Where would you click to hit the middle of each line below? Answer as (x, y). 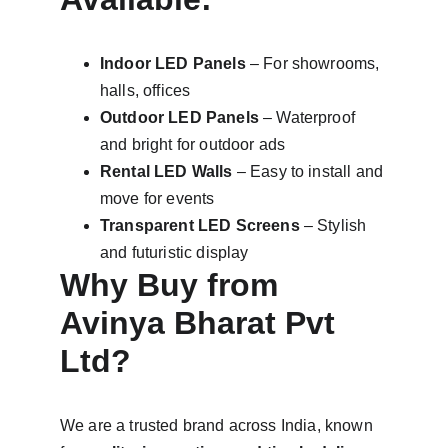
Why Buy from (173, 285)
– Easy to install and (310, 171)
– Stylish (335, 225)
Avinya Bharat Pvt (202, 323)
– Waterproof (309, 117)
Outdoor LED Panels (179, 117)
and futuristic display (174, 252)
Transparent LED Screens (200, 225)
